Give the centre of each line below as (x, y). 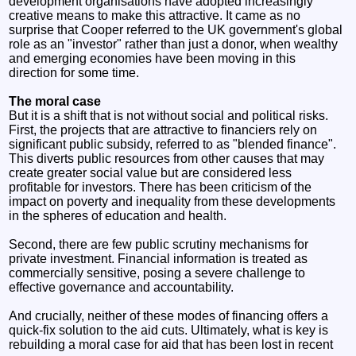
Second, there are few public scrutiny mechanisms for (159, 244)
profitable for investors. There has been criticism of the (161, 187)
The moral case (55, 101)
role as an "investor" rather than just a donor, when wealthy (174, 44)
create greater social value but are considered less (151, 172)
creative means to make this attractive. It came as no (155, 15)
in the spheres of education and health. (118, 215)
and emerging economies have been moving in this (153, 58)
